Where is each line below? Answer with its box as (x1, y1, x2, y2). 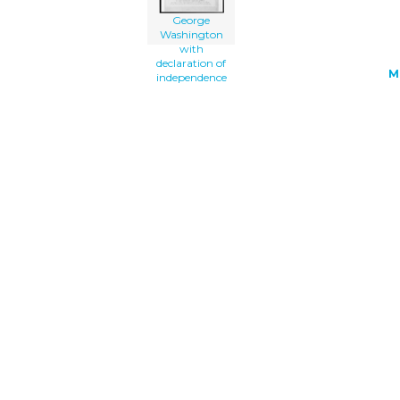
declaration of (156, 56, 227, 71)
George (172, 13, 211, 28)
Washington (159, 28, 223, 42)
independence (155, 71, 227, 85)
